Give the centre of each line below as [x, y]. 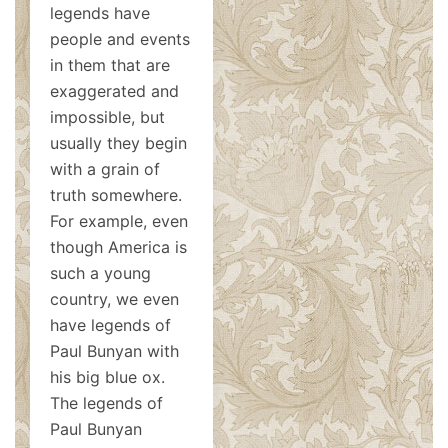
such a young [100, 273]
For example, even [119, 221]
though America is [118, 247]
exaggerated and [114, 91]
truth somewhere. [116, 195]
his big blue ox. [107, 377]
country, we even [114, 299]
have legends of [110, 325]
